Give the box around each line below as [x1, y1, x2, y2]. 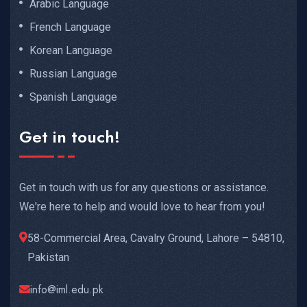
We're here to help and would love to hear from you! [19, 200, 265, 214]
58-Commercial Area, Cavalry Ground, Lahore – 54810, [27, 232, 284, 245]
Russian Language [29, 66, 117, 80]
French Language [29, 20, 111, 34]
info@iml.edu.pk [30, 282, 103, 298]
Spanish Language [29, 90, 117, 103]
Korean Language [29, 43, 112, 57]
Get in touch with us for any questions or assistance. [19, 181, 269, 195]
